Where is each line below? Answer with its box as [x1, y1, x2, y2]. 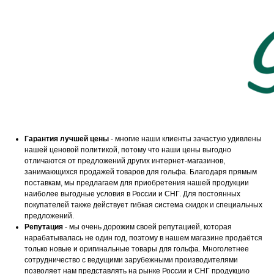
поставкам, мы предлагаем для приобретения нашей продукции [24, 179, 249, 188]
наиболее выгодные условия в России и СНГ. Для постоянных [24, 190, 240, 199]
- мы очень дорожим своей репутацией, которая [63, 223, 232, 232]
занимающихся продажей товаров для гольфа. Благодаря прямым [24, 168, 257, 177]
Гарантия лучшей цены [24, 135, 109, 144]
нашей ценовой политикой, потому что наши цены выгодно [24, 146, 231, 155]
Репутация [24, 223, 63, 232]
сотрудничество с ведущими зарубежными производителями [24, 256, 238, 265]
